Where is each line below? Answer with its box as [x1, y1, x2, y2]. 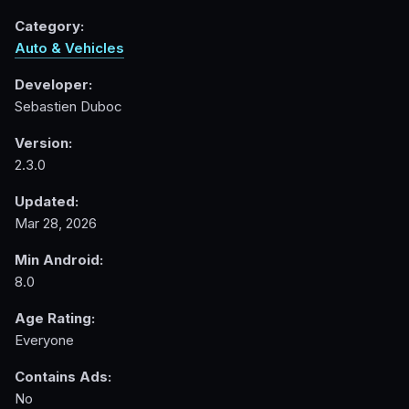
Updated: [15, 193, 79, 211]
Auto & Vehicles [15, 39, 124, 58]
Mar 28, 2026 [15, 215, 97, 233]
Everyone [15, 331, 74, 350]
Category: [15, 17, 84, 36]
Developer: [15, 76, 92, 94]
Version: [15, 134, 72, 152]
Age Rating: [15, 309, 95, 328]
